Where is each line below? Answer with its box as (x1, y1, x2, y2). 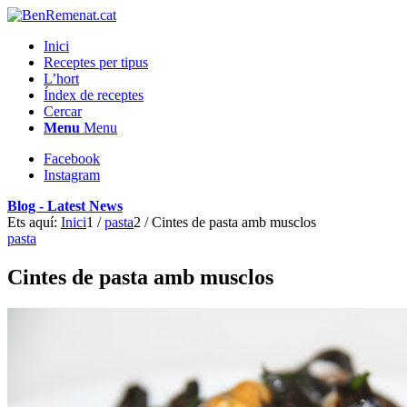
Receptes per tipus (44, 55, 148, 70)
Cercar (44, 104, 82, 119)
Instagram (44, 167, 100, 183)
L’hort (44, 71, 79, 86)
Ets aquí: (7, 214, 57, 230)
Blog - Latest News (7, 198, 123, 213)
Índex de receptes (44, 87, 144, 103)
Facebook (44, 151, 100, 166)
